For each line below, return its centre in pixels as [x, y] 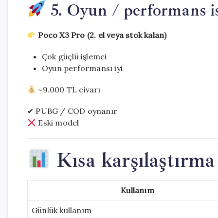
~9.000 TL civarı [68, 90]
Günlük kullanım [62, 210]
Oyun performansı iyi [82, 68]
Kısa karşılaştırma [133, 160]
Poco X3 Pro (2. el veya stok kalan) [102, 35]
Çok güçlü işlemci [74, 56]
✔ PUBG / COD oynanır [72, 111]
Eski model [58, 123]
